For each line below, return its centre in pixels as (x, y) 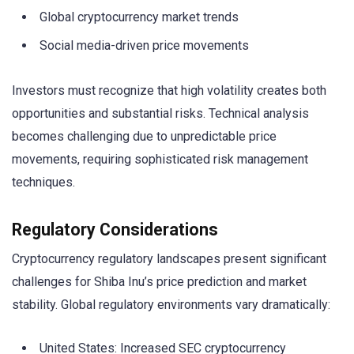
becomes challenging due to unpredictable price (144, 136)
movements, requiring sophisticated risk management (160, 159)
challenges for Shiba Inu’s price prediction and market (159, 281)
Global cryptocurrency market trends (139, 17)
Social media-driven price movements (144, 46)
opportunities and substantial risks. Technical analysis (160, 113)
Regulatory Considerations (115, 229)
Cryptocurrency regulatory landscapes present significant (169, 258)
